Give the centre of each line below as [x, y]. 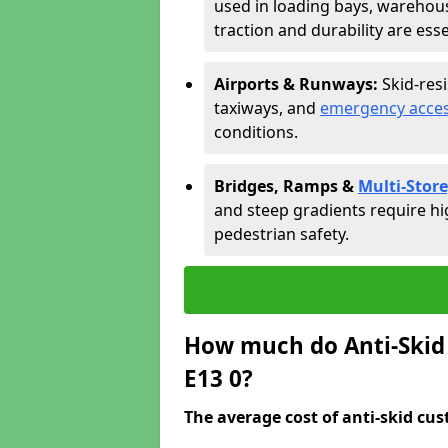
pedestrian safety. [281, 234]
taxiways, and [267, 108]
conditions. [256, 132]
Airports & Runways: [298, 84]
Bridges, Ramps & [286, 186]
